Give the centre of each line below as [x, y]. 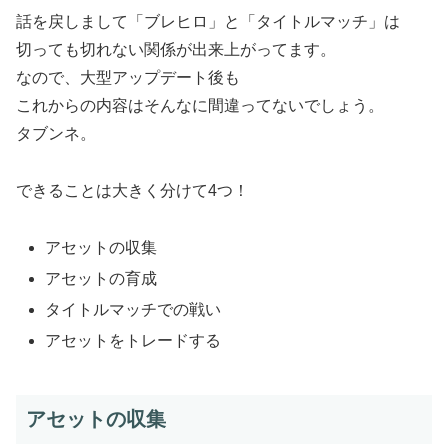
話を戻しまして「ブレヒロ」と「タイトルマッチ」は [208, 21]
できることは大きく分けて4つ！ [132, 190]
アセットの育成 [101, 278]
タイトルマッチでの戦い [133, 309]
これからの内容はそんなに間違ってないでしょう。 [200, 105]
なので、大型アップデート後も [128, 77]
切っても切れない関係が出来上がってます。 [176, 49]
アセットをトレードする [133, 341]
